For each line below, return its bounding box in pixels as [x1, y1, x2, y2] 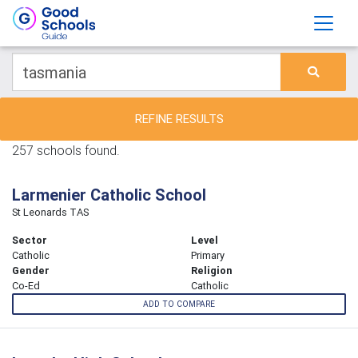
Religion [191, 264, 233, 277]
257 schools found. [12, 142, 120, 158]
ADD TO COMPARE [143, 299, 215, 310]
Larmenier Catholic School [12, 185, 206, 205]
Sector [12, 233, 47, 247]
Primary [191, 249, 225, 262]
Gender [12, 264, 50, 277]
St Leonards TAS [12, 205, 89, 219]
